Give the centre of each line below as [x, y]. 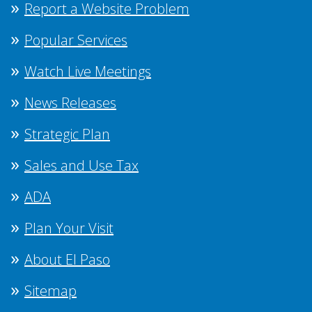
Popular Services [76, 40]
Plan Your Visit [69, 228]
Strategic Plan [67, 134]
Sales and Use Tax [81, 166]
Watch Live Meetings [88, 72]
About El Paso [67, 260]
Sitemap [50, 291]
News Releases [70, 103]
